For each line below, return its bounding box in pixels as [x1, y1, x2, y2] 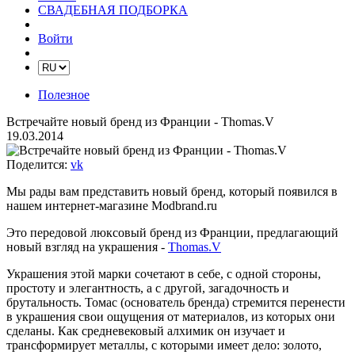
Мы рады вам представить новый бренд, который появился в [6, 185, 338, 198]
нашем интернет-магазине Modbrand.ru [6, 199, 217, 212]
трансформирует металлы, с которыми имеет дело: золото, [6, 338, 322, 352]
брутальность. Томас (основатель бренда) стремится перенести [6, 296, 345, 309]
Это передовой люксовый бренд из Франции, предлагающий [6, 226, 338, 239]
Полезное [38, 88, 90, 101]
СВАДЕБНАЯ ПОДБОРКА [38, 3, 188, 17]
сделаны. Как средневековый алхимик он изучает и [6, 324, 285, 338]
